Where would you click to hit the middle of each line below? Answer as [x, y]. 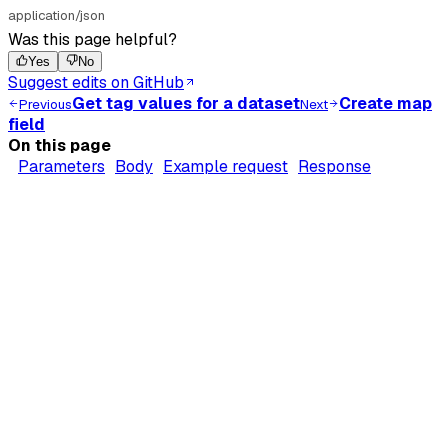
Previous [45, 105]
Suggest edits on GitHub [96, 83]
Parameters [61, 167]
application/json [56, 16]
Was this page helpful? [92, 40]
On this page [59, 146]
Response [334, 167]
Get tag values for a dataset [186, 104]
